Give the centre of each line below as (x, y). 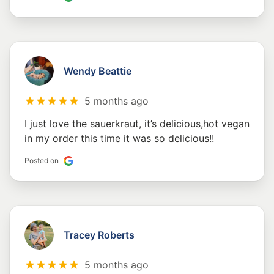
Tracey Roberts (99, 235)
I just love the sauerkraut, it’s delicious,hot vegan (137, 124)
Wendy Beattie (98, 71)
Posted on (42, 161)
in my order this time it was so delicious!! (119, 139)
